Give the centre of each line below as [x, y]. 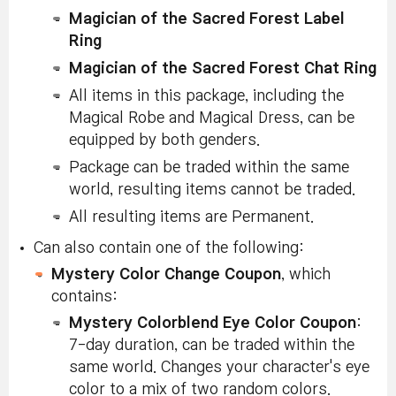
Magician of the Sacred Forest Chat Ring [223, 68]
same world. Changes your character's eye [219, 367]
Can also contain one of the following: [169, 247]
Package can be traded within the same [209, 167]
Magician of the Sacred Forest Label [207, 19]
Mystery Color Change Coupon [166, 274]
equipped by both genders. [164, 140]
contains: [84, 296]
